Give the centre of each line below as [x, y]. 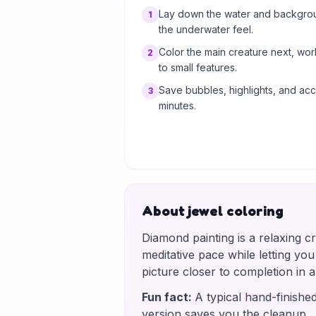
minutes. [177, 105]
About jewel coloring [213, 211]
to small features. [198, 67]
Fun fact [165, 297]
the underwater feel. [206, 29]
